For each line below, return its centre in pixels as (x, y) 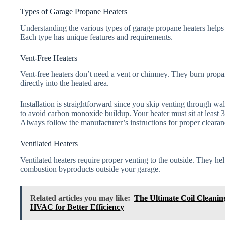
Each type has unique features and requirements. (96, 37)
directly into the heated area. (65, 83)
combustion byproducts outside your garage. (90, 169)
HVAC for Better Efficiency (77, 207)
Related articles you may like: (80, 198)
